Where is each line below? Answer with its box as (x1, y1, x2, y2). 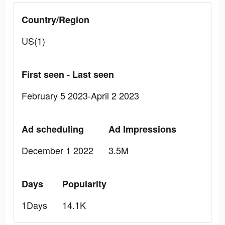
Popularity (62, 177, 106, 190)
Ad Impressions (108, 123, 176, 136)
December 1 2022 (22, 144, 93, 157)
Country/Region (22, 13, 89, 26)
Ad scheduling (22, 123, 84, 136)
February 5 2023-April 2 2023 (22, 89, 139, 102)
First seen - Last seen (22, 68, 114, 81)
